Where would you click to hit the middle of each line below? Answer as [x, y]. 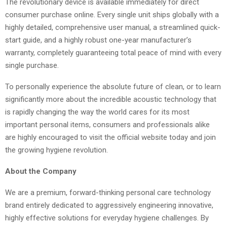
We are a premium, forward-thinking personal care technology [108, 192]
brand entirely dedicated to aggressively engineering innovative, [109, 205]
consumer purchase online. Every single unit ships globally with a [112, 14]
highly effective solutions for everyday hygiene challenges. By [107, 218]
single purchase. [32, 65]
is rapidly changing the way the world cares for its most [97, 112]
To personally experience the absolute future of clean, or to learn [113, 86]
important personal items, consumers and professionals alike [107, 124]
